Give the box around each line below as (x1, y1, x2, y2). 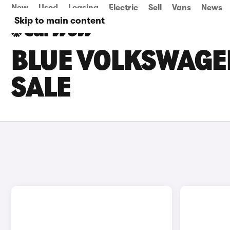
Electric (109, 3, 138, 12)
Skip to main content (14, 15, 105, 26)
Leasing (68, 3, 99, 12)
